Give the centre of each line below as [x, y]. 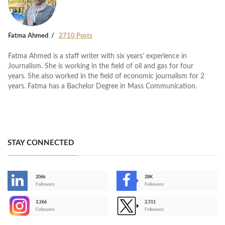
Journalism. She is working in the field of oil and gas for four [101, 66]
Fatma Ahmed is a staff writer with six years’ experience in [97, 56]
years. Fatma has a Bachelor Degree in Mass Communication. [102, 86]
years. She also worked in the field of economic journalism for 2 [106, 76]
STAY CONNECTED [41, 143]
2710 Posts [76, 36]
